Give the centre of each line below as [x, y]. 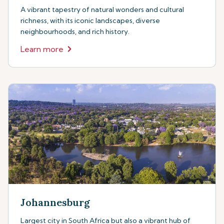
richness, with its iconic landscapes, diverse [90, 20]
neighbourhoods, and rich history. [75, 31]
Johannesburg [55, 202]
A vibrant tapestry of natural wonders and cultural [102, 9]
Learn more [42, 49]
